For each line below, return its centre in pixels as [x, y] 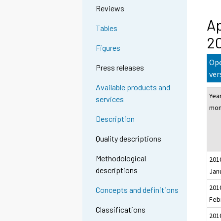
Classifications [121, 210]
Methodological [121, 158]
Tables [107, 28]
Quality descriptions [129, 139]
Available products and [133, 87]
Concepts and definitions [137, 190]
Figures [108, 48]
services [110, 99]
